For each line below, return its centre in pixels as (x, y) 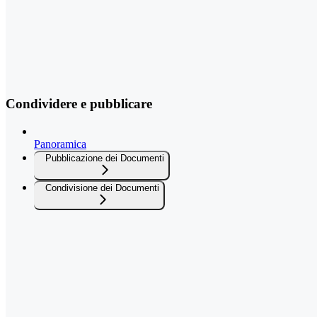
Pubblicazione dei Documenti (105, 158)
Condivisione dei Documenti (102, 188)
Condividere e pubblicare (79, 103)
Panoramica (60, 144)
